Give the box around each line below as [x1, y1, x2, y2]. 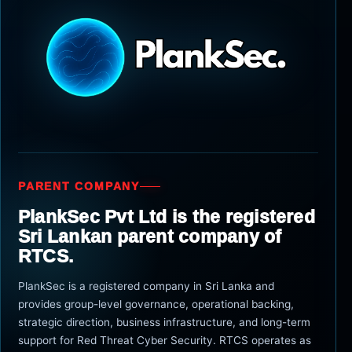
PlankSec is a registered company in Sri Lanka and [18, 279, 274, 292]
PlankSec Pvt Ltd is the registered [18, 206, 315, 227]
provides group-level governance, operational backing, [18, 297, 294, 310]
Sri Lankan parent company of [18, 225, 282, 247]
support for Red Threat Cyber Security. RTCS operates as [18, 333, 311, 346]
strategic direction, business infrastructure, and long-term [18, 315, 310, 328]
